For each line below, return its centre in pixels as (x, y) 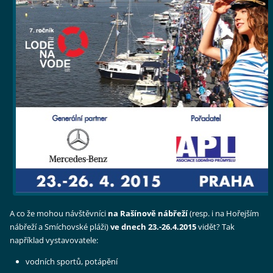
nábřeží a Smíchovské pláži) (60, 227)
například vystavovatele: (54, 240)
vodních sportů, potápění (72, 262)
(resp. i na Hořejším (224, 214)
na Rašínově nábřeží (148, 214)
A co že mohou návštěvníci (59, 214)
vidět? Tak (216, 227)
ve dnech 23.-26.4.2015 (154, 227)
